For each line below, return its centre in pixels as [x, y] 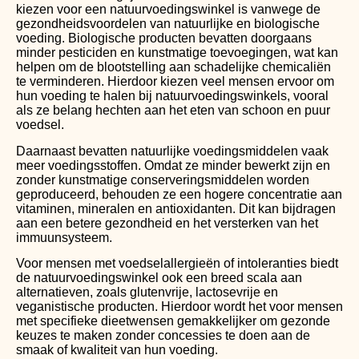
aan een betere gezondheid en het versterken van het [167, 223]
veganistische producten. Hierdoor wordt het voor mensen [179, 306]
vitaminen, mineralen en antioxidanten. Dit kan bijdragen [176, 208]
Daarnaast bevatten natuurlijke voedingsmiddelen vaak [172, 151]
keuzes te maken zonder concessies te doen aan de [163, 335]
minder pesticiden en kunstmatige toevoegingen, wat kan [177, 53]
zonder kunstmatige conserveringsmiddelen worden [163, 179]
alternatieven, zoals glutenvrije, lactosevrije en [147, 292]
